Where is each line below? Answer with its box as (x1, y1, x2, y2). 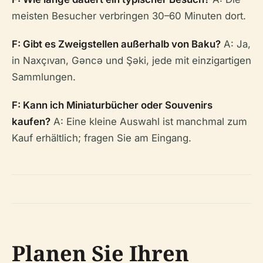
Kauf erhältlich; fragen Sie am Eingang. (12, 132, 191, 144)
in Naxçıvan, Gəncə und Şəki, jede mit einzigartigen (12, 55, 251, 66)
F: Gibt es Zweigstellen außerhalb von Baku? (12, 38, 221, 50)
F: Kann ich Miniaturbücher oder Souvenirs (12, 99, 213, 111)
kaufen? (12, 116, 50, 127)
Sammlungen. (12, 71, 76, 83)
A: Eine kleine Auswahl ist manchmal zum (50, 116, 247, 127)
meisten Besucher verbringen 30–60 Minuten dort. (12, 10, 246, 22)
